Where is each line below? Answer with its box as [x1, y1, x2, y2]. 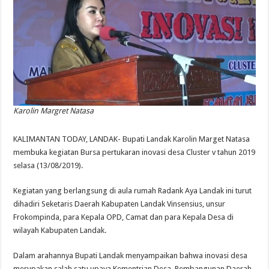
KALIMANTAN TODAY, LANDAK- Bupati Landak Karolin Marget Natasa [13, 134, 250, 144]
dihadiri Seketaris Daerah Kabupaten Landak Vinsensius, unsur [13, 199, 226, 209]
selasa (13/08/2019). [13, 161, 83, 171]
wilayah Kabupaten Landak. [13, 226, 107, 235]
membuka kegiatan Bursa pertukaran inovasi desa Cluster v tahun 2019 [13, 148, 256, 157]
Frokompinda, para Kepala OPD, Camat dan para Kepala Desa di [13, 213, 234, 222]
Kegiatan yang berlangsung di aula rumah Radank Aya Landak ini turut [13, 186, 252, 196]
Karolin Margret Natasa [13, 106, 94, 116]
